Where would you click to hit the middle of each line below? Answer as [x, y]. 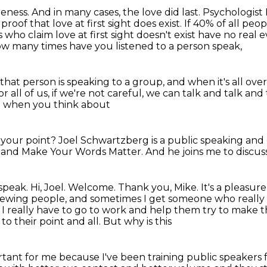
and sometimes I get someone [142, 199]
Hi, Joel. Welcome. [74, 187]
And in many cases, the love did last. [117, 12]
